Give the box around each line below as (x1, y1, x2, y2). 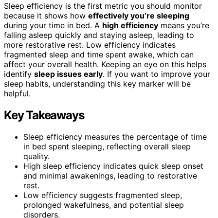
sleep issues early (34, 69, 103, 79)
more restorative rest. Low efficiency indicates (4, 39, 176, 50)
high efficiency (102, 20, 158, 30)
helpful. (4, 88, 31, 98)
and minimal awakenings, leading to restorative (23, 170, 197, 181)
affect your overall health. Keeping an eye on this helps (4, 59, 206, 69)
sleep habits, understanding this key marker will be (4, 78, 191, 89)
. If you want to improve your (103, 69, 210, 79)
